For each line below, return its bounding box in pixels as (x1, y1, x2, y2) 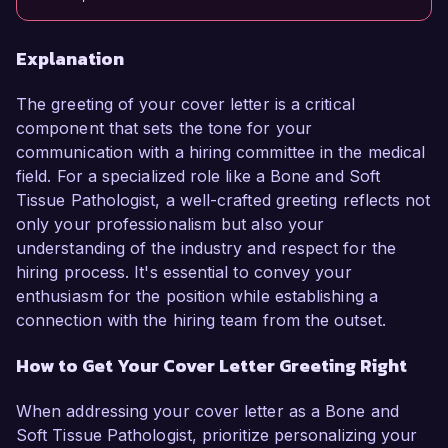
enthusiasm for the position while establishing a (16, 286, 378, 307)
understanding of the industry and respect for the (16, 238, 396, 259)
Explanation (16, 45, 124, 73)
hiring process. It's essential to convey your (16, 262, 352, 283)
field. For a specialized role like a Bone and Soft (16, 166, 380, 187)
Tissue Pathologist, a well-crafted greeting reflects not (16, 190, 431, 211)
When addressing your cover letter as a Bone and (16, 401, 399, 422)
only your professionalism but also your (16, 214, 325, 235)
